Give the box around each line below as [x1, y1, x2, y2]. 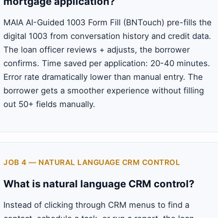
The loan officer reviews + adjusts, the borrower [3, 45, 190, 55]
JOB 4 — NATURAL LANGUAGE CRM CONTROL [3, 158, 180, 167]
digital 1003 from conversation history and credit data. [3, 31, 211, 41]
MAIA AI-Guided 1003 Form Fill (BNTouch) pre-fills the [3, 18, 212, 28]
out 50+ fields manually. [3, 99, 95, 109]
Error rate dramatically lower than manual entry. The [3, 72, 203, 82]
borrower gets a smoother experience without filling [3, 86, 204, 96]
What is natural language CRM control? [3, 178, 194, 190]
